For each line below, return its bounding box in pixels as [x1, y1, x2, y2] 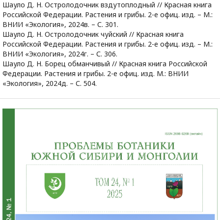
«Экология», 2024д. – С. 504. [2, 79, 97, 88]
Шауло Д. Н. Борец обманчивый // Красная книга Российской [2, 59, 207, 68]
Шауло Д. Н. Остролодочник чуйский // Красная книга [2, 29, 184, 39]
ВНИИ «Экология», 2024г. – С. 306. [2, 49, 117, 58]
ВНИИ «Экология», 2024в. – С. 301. [2, 20, 118, 29]
